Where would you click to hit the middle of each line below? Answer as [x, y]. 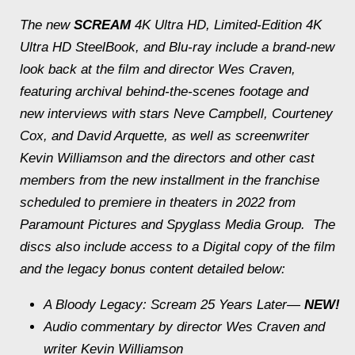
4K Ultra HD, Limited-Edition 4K [226, 25]
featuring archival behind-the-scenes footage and [164, 91]
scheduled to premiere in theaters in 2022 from [158, 202]
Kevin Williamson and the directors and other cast [167, 158]
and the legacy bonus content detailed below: [153, 269]
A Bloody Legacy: [97, 304]
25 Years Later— [250, 304]
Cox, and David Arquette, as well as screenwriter [164, 136]
